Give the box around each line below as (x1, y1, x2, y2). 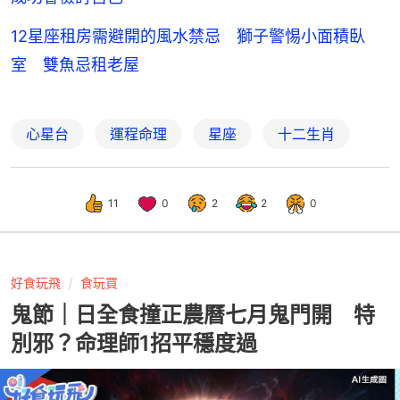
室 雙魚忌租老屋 (11, 55, 139, 75)
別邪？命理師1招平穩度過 (11, 330, 257, 357)
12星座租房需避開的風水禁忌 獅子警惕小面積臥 (11, 27, 365, 46)
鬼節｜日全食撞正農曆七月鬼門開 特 (11, 302, 375, 329)
